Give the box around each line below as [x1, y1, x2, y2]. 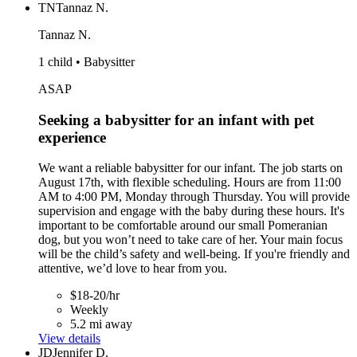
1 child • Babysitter [38, 54, 135, 69]
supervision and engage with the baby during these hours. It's [38, 204, 344, 218]
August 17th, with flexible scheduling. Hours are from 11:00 [38, 175, 341, 190]
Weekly [70, 303, 108, 317]
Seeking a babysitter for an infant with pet [38, 111, 314, 128]
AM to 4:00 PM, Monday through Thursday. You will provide [38, 190, 350, 204]
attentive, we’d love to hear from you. [38, 261, 227, 276]
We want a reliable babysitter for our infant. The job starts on [38, 161, 343, 175]
